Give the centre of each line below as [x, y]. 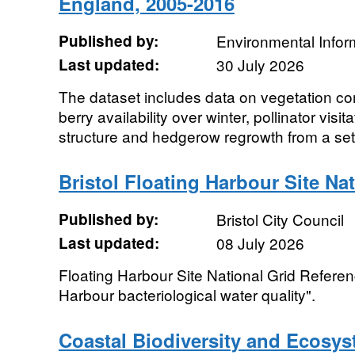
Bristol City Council [280, 219]
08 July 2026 [260, 243]
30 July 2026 [260, 65]
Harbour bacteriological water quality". [187, 294]
